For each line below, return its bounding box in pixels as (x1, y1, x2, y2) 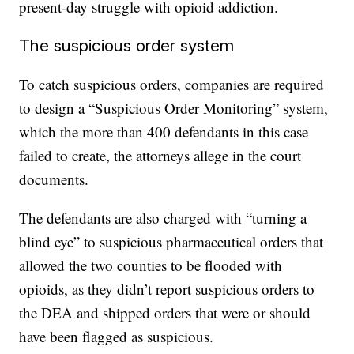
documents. (19, 169, 89, 189)
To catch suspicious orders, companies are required (19, 74, 325, 94)
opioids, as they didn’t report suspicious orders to (19, 279, 315, 299)
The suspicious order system (19, 36, 235, 55)
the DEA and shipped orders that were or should (19, 303, 311, 322)
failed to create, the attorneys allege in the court (19, 145, 302, 165)
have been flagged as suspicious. (19, 326, 214, 346)
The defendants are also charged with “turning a (19, 208, 307, 228)
